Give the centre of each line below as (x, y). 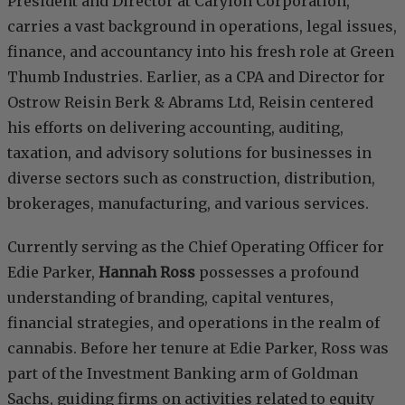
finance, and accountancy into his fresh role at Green (201, 52)
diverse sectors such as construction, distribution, (191, 179)
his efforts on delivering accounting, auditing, (175, 128)
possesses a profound (279, 273)
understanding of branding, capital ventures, (170, 298)
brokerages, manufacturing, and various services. (188, 204)
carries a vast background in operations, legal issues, (202, 27)
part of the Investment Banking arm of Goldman (183, 374)
